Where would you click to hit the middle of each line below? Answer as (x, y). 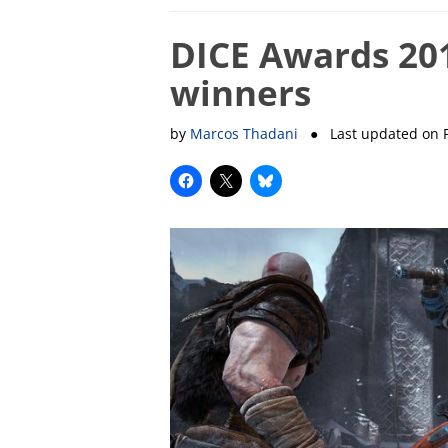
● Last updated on (370, 133)
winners (240, 92)
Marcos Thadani (243, 133)
